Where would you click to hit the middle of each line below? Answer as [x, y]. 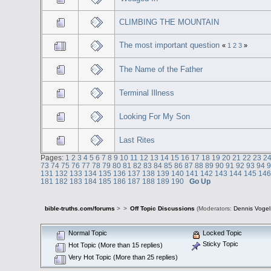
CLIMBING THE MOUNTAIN [169, 22]
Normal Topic [87, 233]
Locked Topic [222, 233]
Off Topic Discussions [162, 209]
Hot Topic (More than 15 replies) [115, 245]
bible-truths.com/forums [80, 209]
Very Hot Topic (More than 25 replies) [122, 257]
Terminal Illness [146, 93]
